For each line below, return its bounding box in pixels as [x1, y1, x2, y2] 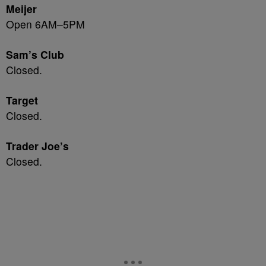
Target [6, 93, 38, 107]
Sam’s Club [6, 47, 64, 62]
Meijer [6, 1, 37, 16]
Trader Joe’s [6, 138, 69, 153]
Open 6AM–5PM [6, 17, 85, 31]
